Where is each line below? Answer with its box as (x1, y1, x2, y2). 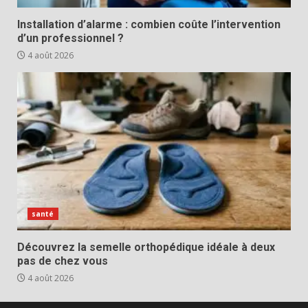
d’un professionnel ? (17, 32, 124, 45)
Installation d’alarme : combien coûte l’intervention (17, 18, 280, 31)
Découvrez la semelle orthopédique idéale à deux (17, 241, 275, 254)
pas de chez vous (17, 254, 108, 267)
